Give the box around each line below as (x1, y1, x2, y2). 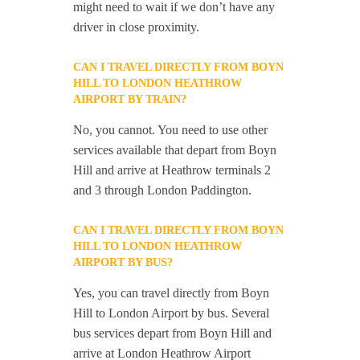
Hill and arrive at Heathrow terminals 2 (73, 163, 272, 177)
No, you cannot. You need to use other (73, 123, 268, 137)
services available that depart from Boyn (73, 143, 277, 157)
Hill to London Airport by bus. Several (73, 306, 270, 320)
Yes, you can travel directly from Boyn (73, 286, 270, 300)
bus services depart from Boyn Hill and (73, 326, 272, 340)
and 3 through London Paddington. (73, 183, 252, 197)
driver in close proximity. (73, 20, 200, 34)
